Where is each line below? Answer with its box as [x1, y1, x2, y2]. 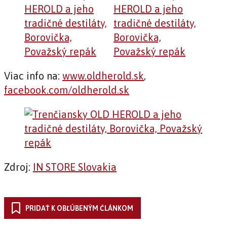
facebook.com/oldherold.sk [4, 84, 129, 96]
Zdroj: [4, 161, 33, 173]
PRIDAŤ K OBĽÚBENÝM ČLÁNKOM [25, 204, 133, 212]
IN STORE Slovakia [33, 161, 117, 173]
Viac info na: [4, 70, 62, 82]
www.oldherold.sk [62, 70, 144, 82]
